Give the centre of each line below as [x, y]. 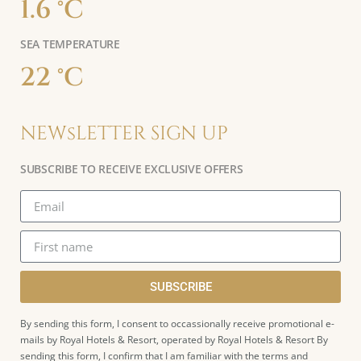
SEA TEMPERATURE [70, 44]
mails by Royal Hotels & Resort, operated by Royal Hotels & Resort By [174, 340]
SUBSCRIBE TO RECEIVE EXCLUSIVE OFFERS [132, 169]
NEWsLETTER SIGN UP [124, 134]
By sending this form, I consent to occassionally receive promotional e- [177, 324]
